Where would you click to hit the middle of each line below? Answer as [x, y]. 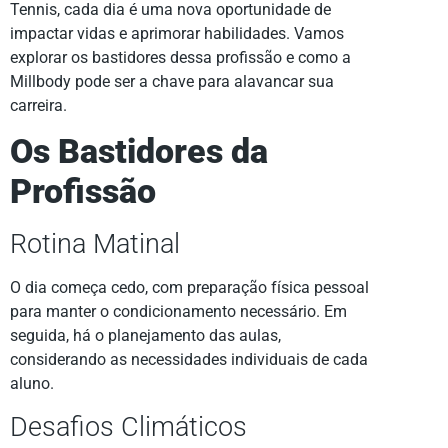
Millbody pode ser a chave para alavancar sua [172, 82]
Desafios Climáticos [128, 426]
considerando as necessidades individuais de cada [189, 360]
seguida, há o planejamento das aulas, [145, 336]
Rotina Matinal [95, 244]
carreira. [38, 106]
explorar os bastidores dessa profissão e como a [180, 58]
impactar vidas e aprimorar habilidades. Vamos [177, 34]
